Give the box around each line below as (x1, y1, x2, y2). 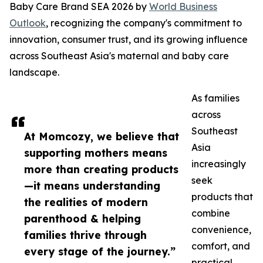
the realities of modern (24, 195, 148, 209)
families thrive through (24, 228, 147, 242)
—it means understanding (24, 179, 160, 193)
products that (191, 191, 253, 203)
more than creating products (24, 163, 178, 176)
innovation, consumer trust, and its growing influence (9, 33, 248, 46)
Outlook (9, 17, 46, 29)
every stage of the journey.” (24, 245, 176, 258)
